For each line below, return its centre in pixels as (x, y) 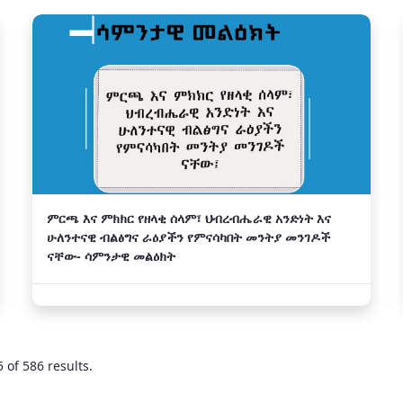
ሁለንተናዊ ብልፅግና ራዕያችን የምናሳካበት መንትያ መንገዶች (188, 237)
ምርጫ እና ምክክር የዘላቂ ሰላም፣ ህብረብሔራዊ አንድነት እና (189, 218)
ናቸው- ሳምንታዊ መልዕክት (111, 256)
